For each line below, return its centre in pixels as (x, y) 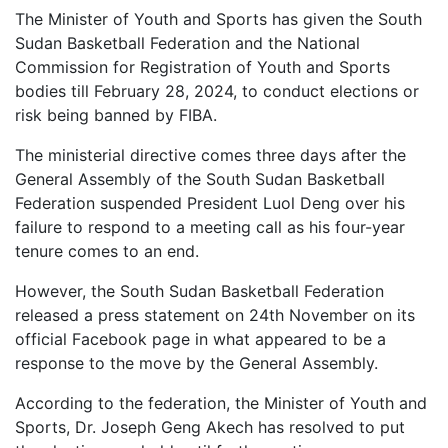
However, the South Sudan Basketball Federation (199, 290)
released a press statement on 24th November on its (215, 314)
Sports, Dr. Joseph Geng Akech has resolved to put (210, 426)
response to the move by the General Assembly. (196, 362)
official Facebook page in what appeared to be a (200, 338)
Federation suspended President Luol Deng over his (210, 202)
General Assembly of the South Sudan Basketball (200, 178)
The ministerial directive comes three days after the (210, 154)
